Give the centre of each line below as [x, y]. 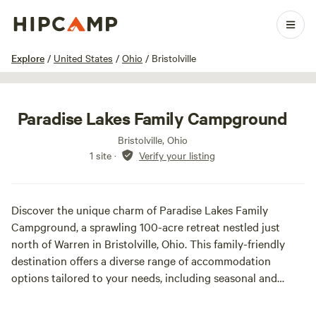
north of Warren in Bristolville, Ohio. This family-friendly [148, 243]
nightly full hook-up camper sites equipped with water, [144, 294]
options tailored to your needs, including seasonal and [144, 277]
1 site [101, 155]
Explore [28, 58]
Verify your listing [177, 155]
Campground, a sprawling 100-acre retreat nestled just [146, 226]
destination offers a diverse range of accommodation [141, 260]
